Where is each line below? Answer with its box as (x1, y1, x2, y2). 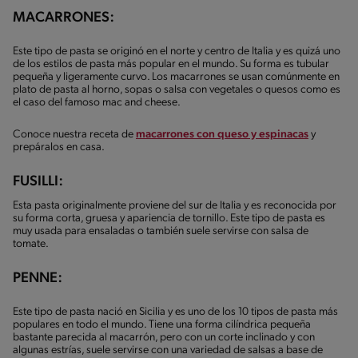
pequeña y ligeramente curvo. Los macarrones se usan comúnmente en (13, 70, 340, 83)
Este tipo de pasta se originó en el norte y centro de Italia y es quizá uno (13, 45, 340, 58)
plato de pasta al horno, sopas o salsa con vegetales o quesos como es (13, 83, 340, 96)
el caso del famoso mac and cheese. (13, 96, 181, 109)
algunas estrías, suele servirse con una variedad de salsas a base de (13, 344, 323, 356)
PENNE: (13, 270, 62, 286)
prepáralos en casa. (13, 141, 105, 153)
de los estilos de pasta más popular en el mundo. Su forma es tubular (13, 58, 329, 70)
